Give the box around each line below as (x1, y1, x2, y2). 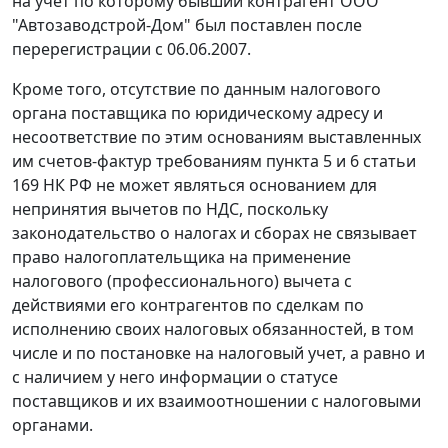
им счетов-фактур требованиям (12, 150, 266, 173)
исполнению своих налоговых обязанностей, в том (12, 318, 414, 341)
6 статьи (350, 150, 416, 173)
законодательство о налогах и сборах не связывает (12, 222, 417, 245)
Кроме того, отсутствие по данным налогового (12, 78, 381, 101)
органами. (12, 414, 93, 437)
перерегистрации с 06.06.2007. (12, 38, 251, 61)
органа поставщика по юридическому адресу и (12, 102, 383, 125)
